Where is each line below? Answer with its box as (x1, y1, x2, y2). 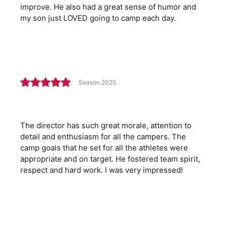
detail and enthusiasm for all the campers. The (20, 132, 186, 142)
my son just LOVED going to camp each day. (20, 13, 176, 23)
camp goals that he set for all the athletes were (20, 143, 188, 153)
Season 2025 (79, 78, 116, 86)
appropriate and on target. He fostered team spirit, (20, 154, 200, 164)
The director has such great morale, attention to (20, 121, 192, 131)
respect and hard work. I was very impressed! (20, 165, 183, 175)
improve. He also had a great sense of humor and (20, 2, 196, 12)
